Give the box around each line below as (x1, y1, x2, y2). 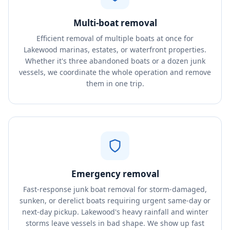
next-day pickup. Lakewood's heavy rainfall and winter (22, 207, 208, 217)
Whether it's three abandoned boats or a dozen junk (25, 56, 205, 66)
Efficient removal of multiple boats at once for (36, 33, 194, 43)
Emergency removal (71, 168, 159, 180)
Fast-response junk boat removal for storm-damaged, (23, 184, 207, 194)
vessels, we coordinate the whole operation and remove (19, 67, 211, 77)
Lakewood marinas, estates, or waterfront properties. (24, 45, 206, 54)
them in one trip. (86, 79, 144, 88)
